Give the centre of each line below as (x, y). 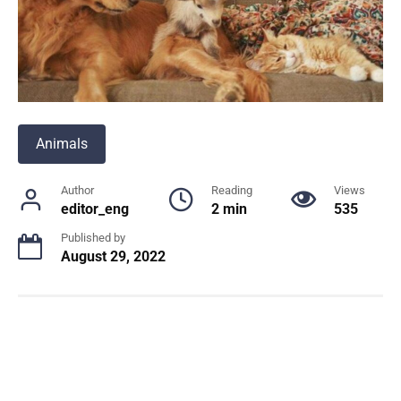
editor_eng (95, 209)
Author (77, 190)
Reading (231, 190)
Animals (62, 143)
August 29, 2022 (113, 256)
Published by (93, 237)
